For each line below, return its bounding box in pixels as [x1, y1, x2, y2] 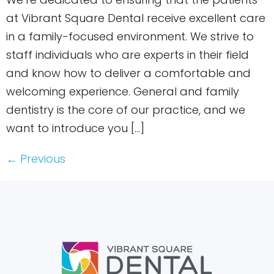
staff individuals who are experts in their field [6, 46, 249, 62]
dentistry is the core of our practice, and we [6, 102, 245, 117]
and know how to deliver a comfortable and [6, 65, 251, 81]
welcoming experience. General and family [6, 83, 239, 99]
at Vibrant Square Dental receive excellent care [6, 10, 265, 26]
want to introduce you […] [6, 120, 144, 136]
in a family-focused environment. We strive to [6, 28, 254, 44]
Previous [17, 150, 65, 166]
